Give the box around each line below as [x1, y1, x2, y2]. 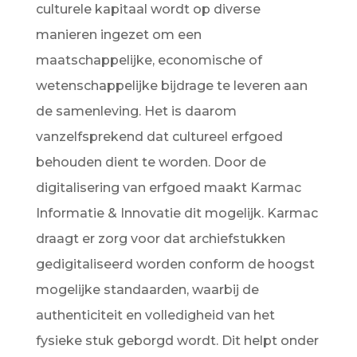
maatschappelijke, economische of [35, 53, 262, 68]
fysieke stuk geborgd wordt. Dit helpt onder [35, 333, 319, 348]
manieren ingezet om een [35, 27, 202, 42]
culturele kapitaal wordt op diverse [35, 2, 261, 17]
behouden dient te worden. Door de [35, 155, 266, 170]
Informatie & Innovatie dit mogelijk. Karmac [35, 206, 318, 221]
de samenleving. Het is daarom [35, 104, 237, 119]
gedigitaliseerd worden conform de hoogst [35, 257, 315, 272]
